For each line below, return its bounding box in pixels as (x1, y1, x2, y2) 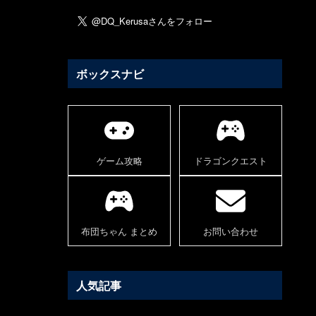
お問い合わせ (203, 224, 258, 238)
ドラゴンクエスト (194, 154, 267, 167)
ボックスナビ (76, 65, 144, 82)
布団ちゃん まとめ (81, 224, 157, 238)
